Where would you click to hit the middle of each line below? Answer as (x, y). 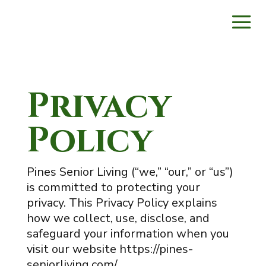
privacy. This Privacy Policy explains (122, 203)
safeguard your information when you (128, 234)
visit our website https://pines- (110, 249)
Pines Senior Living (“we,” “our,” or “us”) (130, 172)
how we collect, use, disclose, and (118, 218)
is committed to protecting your (113, 187)
